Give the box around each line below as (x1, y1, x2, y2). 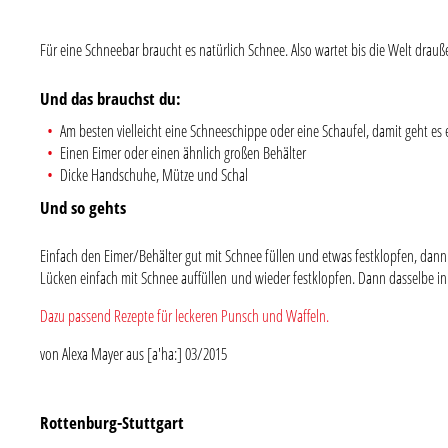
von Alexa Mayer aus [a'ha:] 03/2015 (40, 342, 228, 365)
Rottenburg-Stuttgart (40, 410, 185, 434)
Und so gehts (40, 195, 127, 219)
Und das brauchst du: (40, 86, 182, 110)
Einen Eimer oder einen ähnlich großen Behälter (60, 141, 307, 164)
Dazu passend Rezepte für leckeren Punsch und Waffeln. (40, 304, 330, 327)
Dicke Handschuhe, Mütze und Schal (60, 163, 249, 186)
